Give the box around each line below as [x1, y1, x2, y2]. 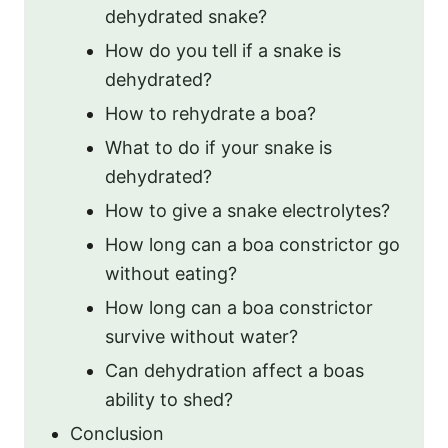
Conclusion [70, 423, 164, 444]
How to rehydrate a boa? [105, 103, 316, 124]
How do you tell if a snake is [105, 40, 341, 61]
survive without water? [105, 326, 298, 347]
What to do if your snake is [105, 137, 332, 158]
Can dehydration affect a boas [105, 360, 364, 381]
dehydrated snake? [105, 6, 267, 27]
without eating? [105, 263, 237, 284]
